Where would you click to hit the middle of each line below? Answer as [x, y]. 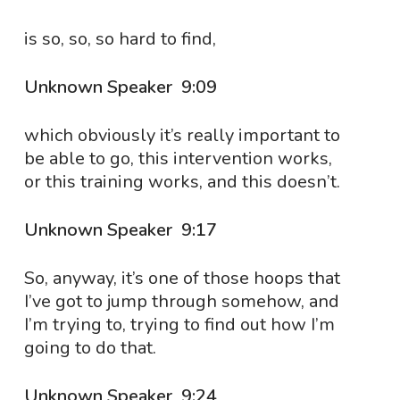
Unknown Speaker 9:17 [122, 230]
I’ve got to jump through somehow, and [181, 301]
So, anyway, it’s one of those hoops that [182, 278]
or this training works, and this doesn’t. [182, 182]
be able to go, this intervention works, [178, 158]
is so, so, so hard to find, [120, 39]
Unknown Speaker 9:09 [122, 87]
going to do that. [90, 348]
